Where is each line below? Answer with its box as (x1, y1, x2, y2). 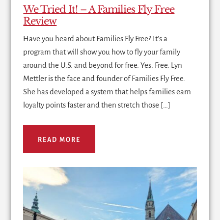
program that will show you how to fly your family (23, 48, 181, 56)
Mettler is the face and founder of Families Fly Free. (23, 74, 186, 83)
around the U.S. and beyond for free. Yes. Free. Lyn (23, 61, 183, 70)
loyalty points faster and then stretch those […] (23, 101, 171, 110)
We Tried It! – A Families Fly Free (23, 3, 175, 16)
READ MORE (38, 137, 81, 144)
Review (23, 15, 57, 27)
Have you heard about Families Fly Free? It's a (23, 34, 168, 43)
